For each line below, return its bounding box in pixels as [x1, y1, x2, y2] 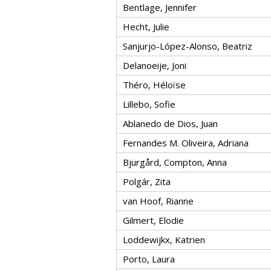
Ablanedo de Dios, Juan [123, 117, 218, 129]
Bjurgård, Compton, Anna [123, 156, 227, 168]
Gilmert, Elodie [123, 214, 184, 226]
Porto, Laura [123, 253, 175, 265]
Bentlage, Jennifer [123, 1, 197, 13]
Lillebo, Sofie [123, 98, 175, 110]
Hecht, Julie [123, 21, 169, 33]
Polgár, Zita [123, 175, 171, 188]
